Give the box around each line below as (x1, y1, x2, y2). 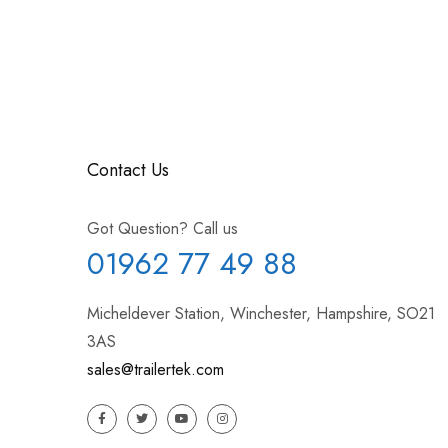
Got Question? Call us (87, 216, 238, 240)
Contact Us (87, 156, 169, 183)
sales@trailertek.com (87, 357, 224, 381)
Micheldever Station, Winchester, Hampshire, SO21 (87, 301, 435, 325)
